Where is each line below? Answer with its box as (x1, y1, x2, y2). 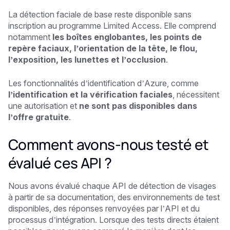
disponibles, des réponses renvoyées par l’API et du (8, 203, 200, 214)
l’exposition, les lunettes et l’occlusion (8, 54, 166, 65)
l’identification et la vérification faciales (8, 89, 172, 100)
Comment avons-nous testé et (8, 134, 209, 154)
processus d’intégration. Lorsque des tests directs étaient (8, 214, 219, 225)
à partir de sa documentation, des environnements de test (8, 191, 220, 202)
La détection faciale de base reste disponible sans (8, 9, 191, 20)
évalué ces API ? (8, 152, 112, 172)
